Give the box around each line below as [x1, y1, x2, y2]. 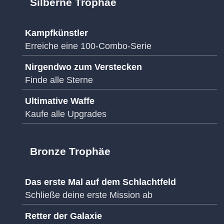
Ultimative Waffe [25, 96, 94, 106]
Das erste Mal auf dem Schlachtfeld [25, 177, 176, 187]
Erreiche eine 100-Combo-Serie [25, 41, 151, 51]
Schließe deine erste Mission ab [25, 190, 152, 200]
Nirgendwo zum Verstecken [25, 62, 142, 72]
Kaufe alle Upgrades [25, 109, 106, 119]
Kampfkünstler [25, 28, 88, 38]
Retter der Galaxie [25, 211, 102, 221]
